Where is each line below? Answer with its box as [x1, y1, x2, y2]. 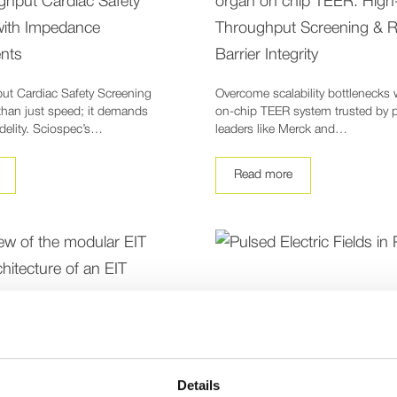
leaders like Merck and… [214, 123, 347, 136]
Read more [233, 168, 292, 181]
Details [176, 378, 221, 393]
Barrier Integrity [214, 47, 318, 62]
